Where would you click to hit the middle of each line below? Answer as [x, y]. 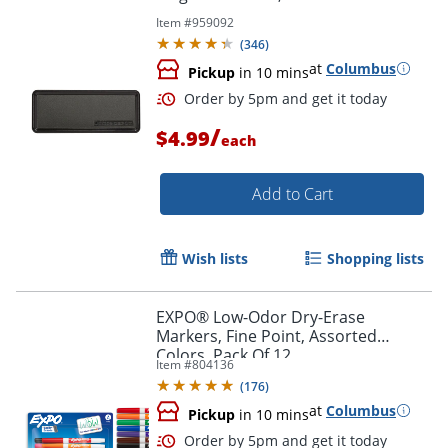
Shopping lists [375, 258]
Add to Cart [292, 193]
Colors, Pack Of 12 [223, 354]
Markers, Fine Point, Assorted [266, 335]
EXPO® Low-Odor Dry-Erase [260, 316]
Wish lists [215, 258]
